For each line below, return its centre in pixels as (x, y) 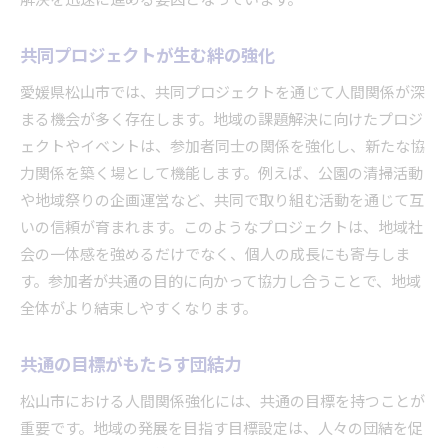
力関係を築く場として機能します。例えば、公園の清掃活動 (221, 174)
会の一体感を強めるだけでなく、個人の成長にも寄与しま (215, 255)
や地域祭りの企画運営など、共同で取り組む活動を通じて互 (222, 201)
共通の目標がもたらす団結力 (130, 365)
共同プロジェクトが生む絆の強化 (147, 56)
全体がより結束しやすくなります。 (138, 309)
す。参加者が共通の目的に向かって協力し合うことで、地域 (220, 282)
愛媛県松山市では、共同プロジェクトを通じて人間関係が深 (222, 93)
